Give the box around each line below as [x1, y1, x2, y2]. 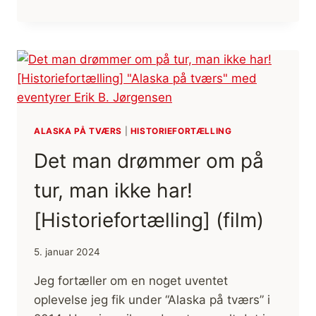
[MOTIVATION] [96, 46, 173, 58]
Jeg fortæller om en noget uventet [34, 273, 228, 288]
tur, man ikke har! [34, 178, 193, 203]
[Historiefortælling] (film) [34, 208, 264, 233]
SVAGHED [96, 31, 147, 43]
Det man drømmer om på [34, 149, 264, 174]
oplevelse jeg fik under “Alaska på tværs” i [34, 292, 270, 307]
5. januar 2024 [34, 245, 100, 257]
